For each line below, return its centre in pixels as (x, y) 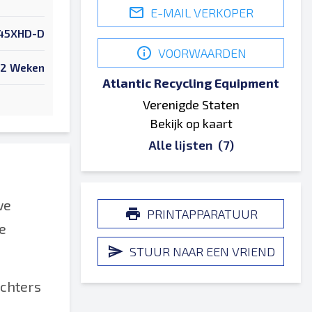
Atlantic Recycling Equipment (191, 83)
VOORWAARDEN (202, 53)
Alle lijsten (181, 145)
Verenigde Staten (191, 104)
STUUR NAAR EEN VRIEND (202, 251)
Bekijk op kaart (191, 123)
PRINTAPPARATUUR (202, 213)
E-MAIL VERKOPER (202, 12)
